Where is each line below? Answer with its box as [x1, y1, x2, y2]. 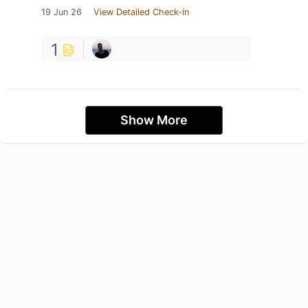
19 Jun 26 [41, 6, 82, 17]
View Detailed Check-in [93, 6, 189, 17]
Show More [120, 112, 188, 127]
